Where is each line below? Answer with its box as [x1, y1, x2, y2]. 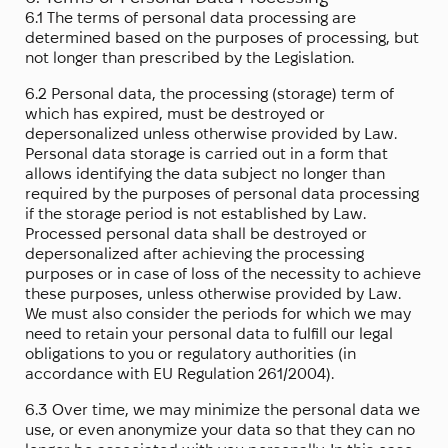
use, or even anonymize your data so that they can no [25, 421, 415, 439]
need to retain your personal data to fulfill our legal [25, 325, 393, 343]
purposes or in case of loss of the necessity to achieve [25, 265, 421, 283]
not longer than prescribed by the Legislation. [25, 49, 354, 67]
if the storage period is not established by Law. [25, 205, 366, 223]
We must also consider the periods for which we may [25, 305, 411, 323]
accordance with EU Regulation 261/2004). [25, 365, 334, 383]
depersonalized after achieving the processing [25, 245, 364, 263]
